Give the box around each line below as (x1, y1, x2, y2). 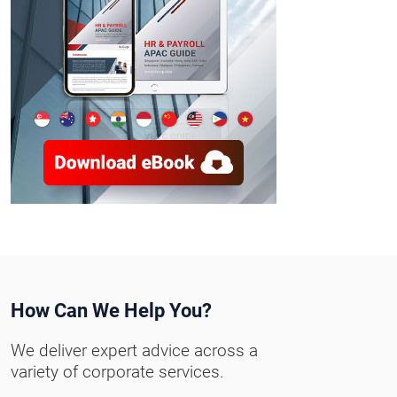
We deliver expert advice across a (11, 340, 258, 362)
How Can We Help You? (11, 300, 212, 323)
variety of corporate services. (11, 362, 224, 383)
